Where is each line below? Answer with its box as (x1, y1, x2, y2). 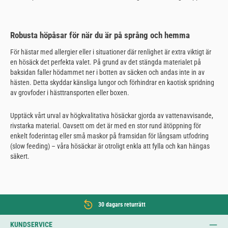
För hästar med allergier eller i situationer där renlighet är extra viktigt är (10, 47, 211, 56)
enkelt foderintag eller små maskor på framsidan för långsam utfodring (10, 132, 209, 140)
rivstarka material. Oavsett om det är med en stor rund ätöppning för (10, 122, 201, 130)
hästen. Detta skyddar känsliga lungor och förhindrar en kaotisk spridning (10, 78, 214, 87)
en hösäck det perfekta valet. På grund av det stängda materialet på (10, 58, 201, 66)
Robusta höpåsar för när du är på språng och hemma (10, 30, 190, 40)
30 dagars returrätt (98, 201, 146, 209)
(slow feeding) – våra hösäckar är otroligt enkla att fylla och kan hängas (10, 142, 210, 151)
